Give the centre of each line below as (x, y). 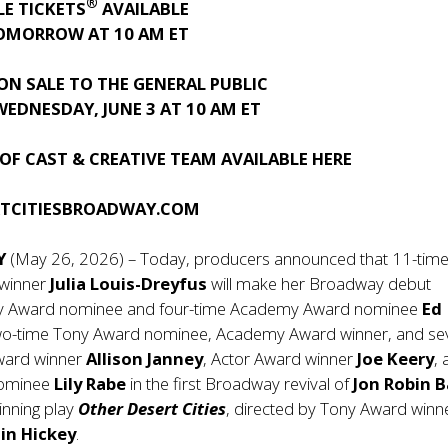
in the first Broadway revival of (240, 383)
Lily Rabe (90, 383)
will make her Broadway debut (321, 283)
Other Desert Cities (152, 408)
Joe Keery (396, 358)
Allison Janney (145, 358)
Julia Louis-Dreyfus (131, 283)
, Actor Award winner (280, 358)
